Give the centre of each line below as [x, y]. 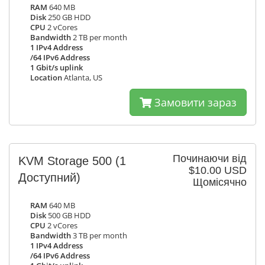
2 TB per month [99, 38]
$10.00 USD [218, 170]
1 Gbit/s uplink [56, 68]
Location [46, 78]
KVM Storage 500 [67, 161]
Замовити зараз [194, 102]
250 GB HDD [68, 17]
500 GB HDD [68, 216]
